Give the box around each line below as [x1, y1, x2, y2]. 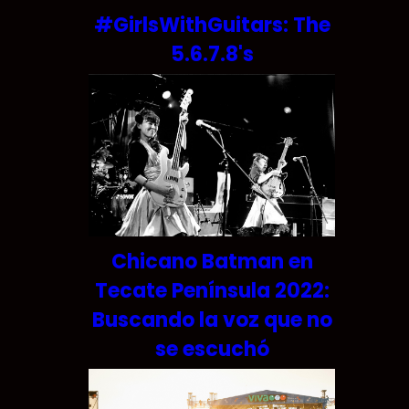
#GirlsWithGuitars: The [93, 10, 330, 39]
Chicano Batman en [110, 247, 313, 277]
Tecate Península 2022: [94, 277, 330, 306]
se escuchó [154, 335, 269, 364]
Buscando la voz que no [91, 306, 332, 335]
